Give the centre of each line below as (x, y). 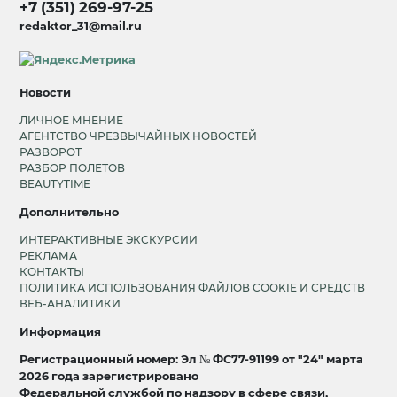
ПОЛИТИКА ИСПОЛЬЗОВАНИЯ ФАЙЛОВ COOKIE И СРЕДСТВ (193, 287)
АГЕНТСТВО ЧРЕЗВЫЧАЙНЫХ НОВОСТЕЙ (139, 136)
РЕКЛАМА (49, 255)
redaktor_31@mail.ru (81, 26)
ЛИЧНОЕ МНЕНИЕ (72, 121)
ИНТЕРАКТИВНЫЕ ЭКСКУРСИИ (109, 239)
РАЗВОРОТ (51, 152)
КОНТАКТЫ (52, 271)
